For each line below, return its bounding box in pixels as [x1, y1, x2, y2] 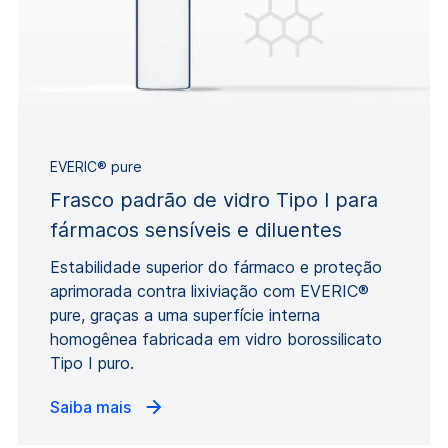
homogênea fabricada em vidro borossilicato [50, 329, 382, 350]
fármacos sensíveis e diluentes [50, 218, 342, 243]
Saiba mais [50, 397, 135, 418]
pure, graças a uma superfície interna [50, 305, 320, 326]
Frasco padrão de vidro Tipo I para [50, 188, 378, 213]
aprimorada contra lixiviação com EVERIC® [50, 281, 369, 302]
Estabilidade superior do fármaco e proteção [50, 257, 382, 278]
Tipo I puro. [50, 353, 134, 374]
